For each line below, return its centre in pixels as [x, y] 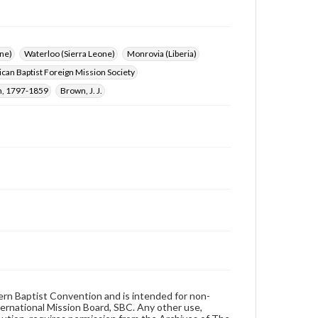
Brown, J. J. [81, 91]
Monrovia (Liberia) [162, 54]
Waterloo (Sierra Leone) [70, 54]
